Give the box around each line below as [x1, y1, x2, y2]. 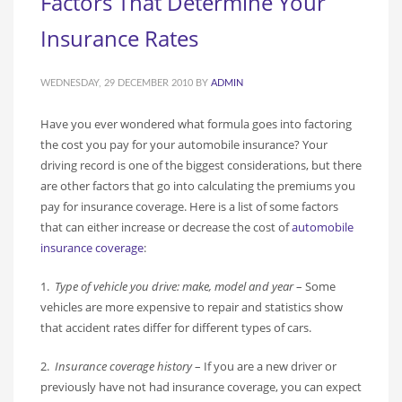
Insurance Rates [40, 23, 198, 53]
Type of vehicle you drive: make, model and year [55, 278, 293, 294]
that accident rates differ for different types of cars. [40, 319, 311, 336]
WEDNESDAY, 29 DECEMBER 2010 [40, 78, 193, 88]
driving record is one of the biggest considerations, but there [40, 157, 362, 173]
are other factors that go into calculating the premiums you [40, 178, 355, 194]
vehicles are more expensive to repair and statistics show [40, 299, 343, 315]
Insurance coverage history [55, 358, 192, 374]
